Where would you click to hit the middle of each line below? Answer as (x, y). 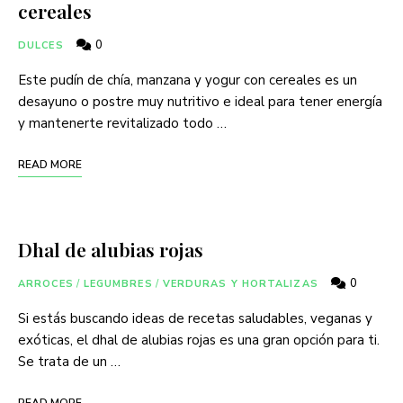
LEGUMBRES (118, 284)
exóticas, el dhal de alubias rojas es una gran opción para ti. (199, 340)
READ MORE (50, 165)
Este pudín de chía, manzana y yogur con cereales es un (188, 81)
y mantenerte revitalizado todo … (122, 124)
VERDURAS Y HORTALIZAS (240, 284)
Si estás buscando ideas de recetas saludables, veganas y (195, 319)
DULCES (41, 46)
